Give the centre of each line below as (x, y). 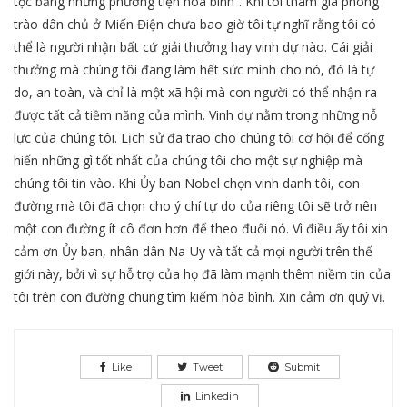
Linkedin (218, 396)
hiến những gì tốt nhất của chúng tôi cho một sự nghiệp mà (188, 160)
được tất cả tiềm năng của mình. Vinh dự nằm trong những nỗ (195, 114)
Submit (303, 367)
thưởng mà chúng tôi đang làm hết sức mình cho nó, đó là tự (194, 69)
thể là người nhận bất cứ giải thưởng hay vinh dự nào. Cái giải (193, 46)
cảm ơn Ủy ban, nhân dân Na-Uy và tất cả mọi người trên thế (193, 251)
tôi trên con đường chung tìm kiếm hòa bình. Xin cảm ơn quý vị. (199, 296)
